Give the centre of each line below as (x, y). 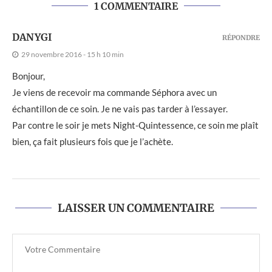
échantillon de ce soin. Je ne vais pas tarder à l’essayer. (120, 108)
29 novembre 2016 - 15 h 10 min (73, 54)
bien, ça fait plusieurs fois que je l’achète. (93, 141)
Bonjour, (29, 76)
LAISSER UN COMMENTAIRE (136, 208)
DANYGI (32, 37)
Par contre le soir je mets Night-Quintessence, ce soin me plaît (135, 125)
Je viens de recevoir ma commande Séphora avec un (114, 92)
